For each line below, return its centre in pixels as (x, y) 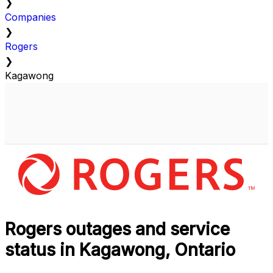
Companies (30, 17)
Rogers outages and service (117, 229)
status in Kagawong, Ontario (120, 250)
